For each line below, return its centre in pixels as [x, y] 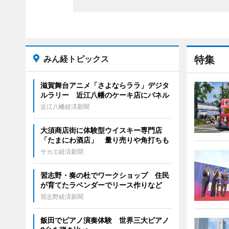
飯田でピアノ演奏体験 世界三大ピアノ [105, 220]
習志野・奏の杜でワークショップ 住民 [105, 175]
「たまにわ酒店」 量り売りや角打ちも [105, 140]
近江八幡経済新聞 [65, 106]
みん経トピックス [76, 59]
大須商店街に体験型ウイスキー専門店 [101, 130]
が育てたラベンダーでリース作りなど [101, 185]
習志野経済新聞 [62, 196]
